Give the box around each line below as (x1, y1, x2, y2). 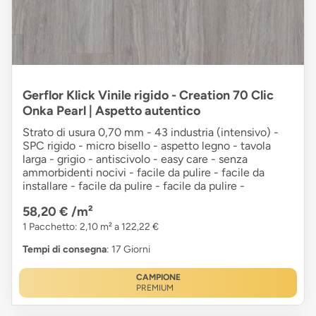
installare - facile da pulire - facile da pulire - (23, 179, 245, 193)
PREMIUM (135, 283, 174, 293)
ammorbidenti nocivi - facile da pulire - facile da (23, 166, 265, 180)
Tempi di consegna (23, 243, 107, 256)
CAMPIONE (135, 272, 181, 283)
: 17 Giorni (107, 243, 150, 256)
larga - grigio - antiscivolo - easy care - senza (23, 152, 248, 166)
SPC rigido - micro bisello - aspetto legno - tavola (23, 139, 271, 153)
